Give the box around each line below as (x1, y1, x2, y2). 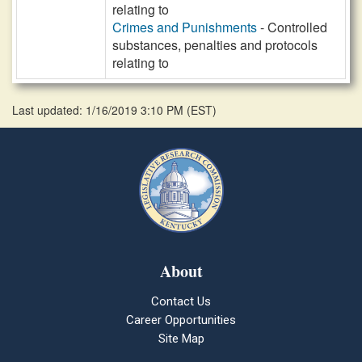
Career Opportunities (126, 313, 236, 327)
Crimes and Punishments (112, 18, 257, 36)
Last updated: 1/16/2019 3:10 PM (12, 102, 187, 118)
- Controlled (257, 18, 327, 36)
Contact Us (151, 294, 211, 309)
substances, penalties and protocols (112, 36, 318, 54)
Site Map (158, 331, 204, 346)
